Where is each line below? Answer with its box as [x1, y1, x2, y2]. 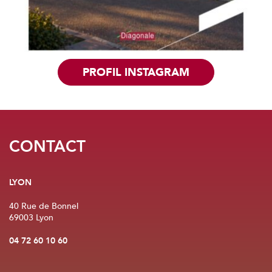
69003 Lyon [9, 212, 53, 224]
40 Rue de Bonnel [9, 200, 78, 212]
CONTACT [9, 135, 86, 160]
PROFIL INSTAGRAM [83, 64, 189, 80]
